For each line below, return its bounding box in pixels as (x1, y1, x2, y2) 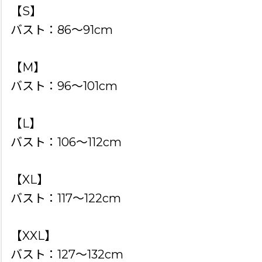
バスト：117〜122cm (11, 191, 121, 206)
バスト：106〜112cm (11, 135, 122, 150)
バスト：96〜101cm (11, 79, 118, 94)
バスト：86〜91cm (11, 23, 113, 37)
